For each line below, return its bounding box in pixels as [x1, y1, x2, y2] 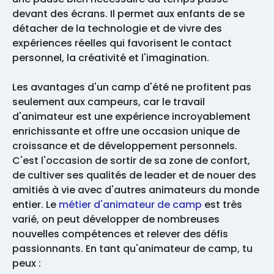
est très [202, 198, 242, 212]
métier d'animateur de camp [59, 198, 202, 212]
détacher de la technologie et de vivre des [12, 21, 222, 36]
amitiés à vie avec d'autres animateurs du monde [12, 183, 259, 198]
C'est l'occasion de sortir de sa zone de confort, [12, 154, 250, 168]
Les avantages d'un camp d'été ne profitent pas [12, 80, 251, 95]
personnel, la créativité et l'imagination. [12, 51, 209, 65]
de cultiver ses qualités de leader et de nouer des [12, 168, 256, 183]
